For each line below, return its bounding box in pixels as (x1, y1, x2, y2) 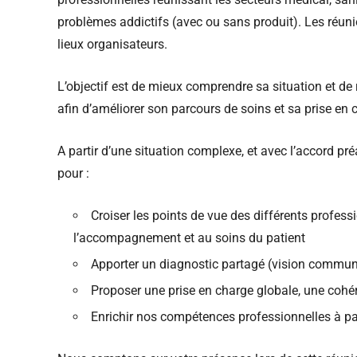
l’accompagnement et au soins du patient (73, 230, 305, 246)
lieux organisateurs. (57, 37, 167, 53)
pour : (57, 166, 89, 182)
